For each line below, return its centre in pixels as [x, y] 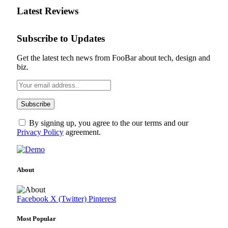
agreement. [82, 132]
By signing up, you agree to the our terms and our [108, 123]
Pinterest [102, 198]
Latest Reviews [48, 11]
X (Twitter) [68, 198]
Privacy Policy [40, 132]
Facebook [33, 198]
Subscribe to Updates [61, 38]
